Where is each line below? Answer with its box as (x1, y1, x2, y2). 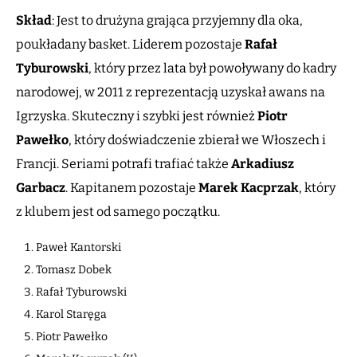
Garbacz (16, 180, 65, 196)
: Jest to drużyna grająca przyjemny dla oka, (52, 13, 303, 29)
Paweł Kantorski (36, 241, 121, 255)
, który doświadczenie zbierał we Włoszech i (69, 132, 326, 148)
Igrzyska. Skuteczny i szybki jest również (16, 108, 257, 124)
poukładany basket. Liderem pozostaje (16, 37, 245, 53)
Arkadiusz (231, 156, 294, 172)
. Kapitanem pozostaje (65, 180, 198, 196)
